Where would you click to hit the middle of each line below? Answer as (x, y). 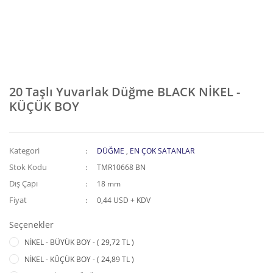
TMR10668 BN (122, 167)
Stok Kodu (28, 167)
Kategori (24, 151)
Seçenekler (31, 225)
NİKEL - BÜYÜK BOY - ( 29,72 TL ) (79, 242)
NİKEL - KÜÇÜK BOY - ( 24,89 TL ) (79, 259)
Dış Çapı (23, 183)
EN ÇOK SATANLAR (162, 151)
